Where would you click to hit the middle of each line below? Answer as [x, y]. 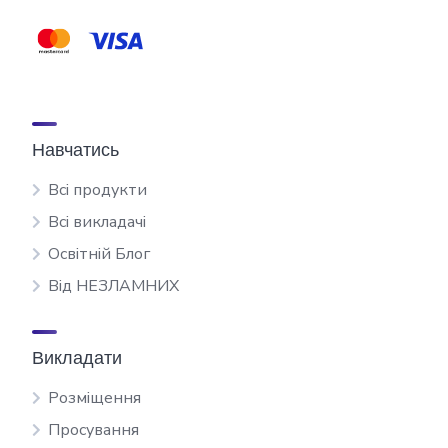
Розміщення [94, 398]
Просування [93, 430]
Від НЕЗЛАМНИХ [113, 286]
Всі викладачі [97, 222]
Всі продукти [97, 190]
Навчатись [75, 149]
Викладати [77, 357]
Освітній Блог [99, 254]
